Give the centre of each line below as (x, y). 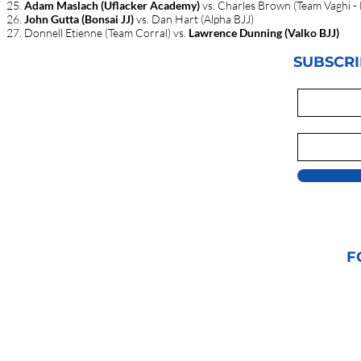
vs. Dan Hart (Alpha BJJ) (194, 19)
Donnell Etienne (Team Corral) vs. (106, 33)
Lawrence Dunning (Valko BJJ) (264, 33)
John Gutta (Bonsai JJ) (79, 19)
